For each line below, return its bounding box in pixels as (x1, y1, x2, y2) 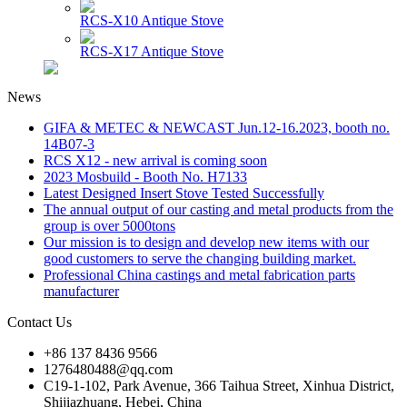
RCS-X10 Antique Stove (80, 12, 223, 28)
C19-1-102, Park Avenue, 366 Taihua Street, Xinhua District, (44, 377, 394, 393)
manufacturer (44, 283, 119, 299)
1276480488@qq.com (44, 361, 173, 377)
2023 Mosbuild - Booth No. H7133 (44, 168, 247, 184)
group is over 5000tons (44, 217, 175, 233)
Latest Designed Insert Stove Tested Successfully (44, 184, 324, 201)
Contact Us (7, 313, 72, 330)
